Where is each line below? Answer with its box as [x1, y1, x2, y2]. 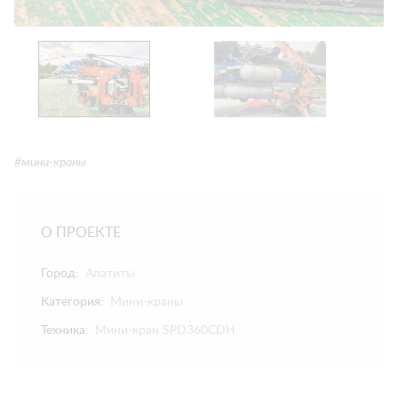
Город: [41, 267, 79, 280]
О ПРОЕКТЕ [41, 226, 121, 240]
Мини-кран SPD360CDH [95, 324, 235, 337]
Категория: [41, 296, 104, 308]
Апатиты [85, 267, 135, 280]
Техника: [41, 324, 89, 337]
